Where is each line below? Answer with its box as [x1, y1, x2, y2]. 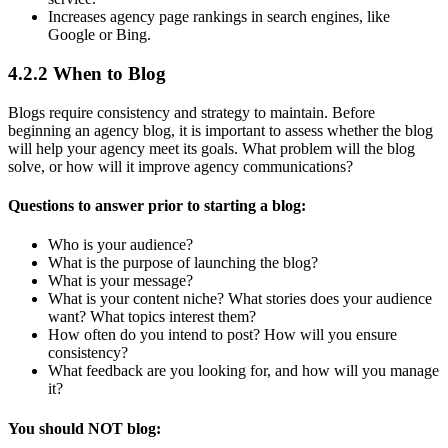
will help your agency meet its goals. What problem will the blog [8, 139, 415, 157]
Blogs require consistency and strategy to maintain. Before [8, 103, 375, 121]
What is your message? [48, 272, 193, 290]
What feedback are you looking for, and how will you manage [48, 362, 439, 380]
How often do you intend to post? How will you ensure [48, 326, 397, 344]
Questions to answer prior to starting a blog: [8, 196, 306, 214]
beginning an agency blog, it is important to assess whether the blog [8, 121, 433, 139]
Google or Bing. [48, 26, 151, 44]
